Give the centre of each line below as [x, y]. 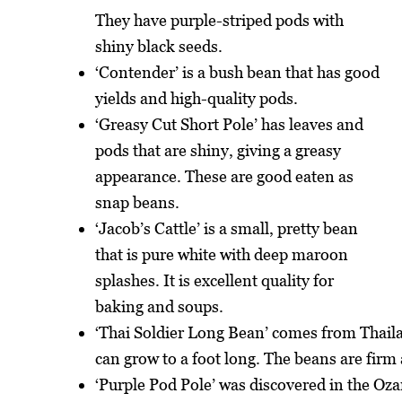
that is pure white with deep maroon [222, 254]
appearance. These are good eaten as [225, 176]
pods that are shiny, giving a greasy [218, 150]
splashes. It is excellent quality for [215, 280]
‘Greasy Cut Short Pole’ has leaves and [230, 124]
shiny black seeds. [159, 46]
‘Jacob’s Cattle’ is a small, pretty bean [227, 228]
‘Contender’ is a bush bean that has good [238, 72]
